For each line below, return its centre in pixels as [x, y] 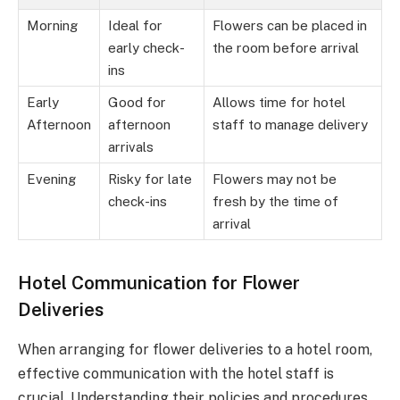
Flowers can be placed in [290, 26]
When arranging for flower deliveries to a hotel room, [195, 349]
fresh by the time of [275, 202]
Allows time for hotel [279, 103]
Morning [52, 26]
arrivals [131, 147]
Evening [51, 179]
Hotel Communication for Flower [159, 283]
